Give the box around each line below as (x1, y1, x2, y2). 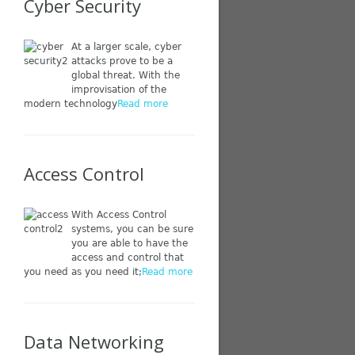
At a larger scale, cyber (71, 41, 181, 52)
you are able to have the (71, 238, 188, 249)
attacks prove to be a (71, 55, 173, 67)
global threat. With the (71, 70, 180, 81)
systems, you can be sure (71, 223, 193, 235)
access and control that (71, 252, 184, 263)
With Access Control (71, 209, 166, 220)
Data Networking (23, 330, 164, 353)
